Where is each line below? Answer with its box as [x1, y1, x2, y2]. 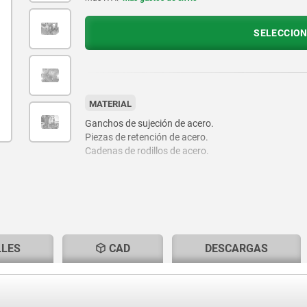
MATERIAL [88, 99, 132, 110]
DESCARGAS [204, 242, 268, 256]
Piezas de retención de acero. [84, 132, 208, 143]
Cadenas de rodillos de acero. [84, 145, 209, 157]
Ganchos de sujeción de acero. [84, 118, 214, 130]
